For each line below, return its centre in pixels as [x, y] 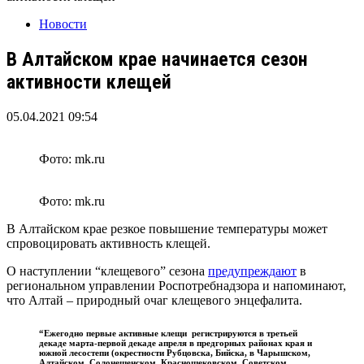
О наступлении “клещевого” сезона [107, 271]
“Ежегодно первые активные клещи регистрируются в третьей [168, 333]
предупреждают [252, 271]
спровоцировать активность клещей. [108, 243]
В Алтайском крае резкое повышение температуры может [167, 228]
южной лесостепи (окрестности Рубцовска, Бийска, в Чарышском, [175, 352]
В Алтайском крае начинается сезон [157, 59]
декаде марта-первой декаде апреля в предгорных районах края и [175, 342]
